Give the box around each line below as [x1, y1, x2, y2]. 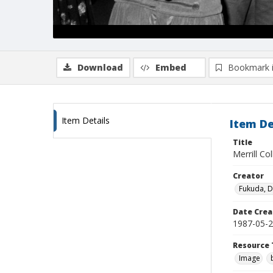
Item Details [62, 115, 110, 126]
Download [77, 62, 123, 73]
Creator [233, 171, 264, 181]
